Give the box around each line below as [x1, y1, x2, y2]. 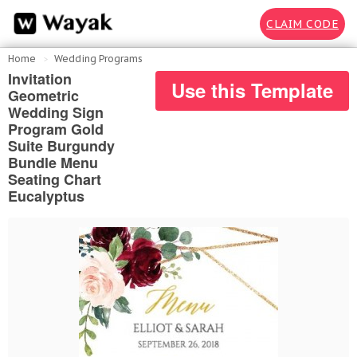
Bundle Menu [8, 152, 98, 173]
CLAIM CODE [266, 16, 339, 31]
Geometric [8, 85, 79, 106]
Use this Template [171, 76, 333, 104]
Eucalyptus [8, 186, 84, 206]
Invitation [8, 69, 72, 89]
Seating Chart [8, 169, 101, 190]
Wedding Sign [8, 102, 104, 123]
